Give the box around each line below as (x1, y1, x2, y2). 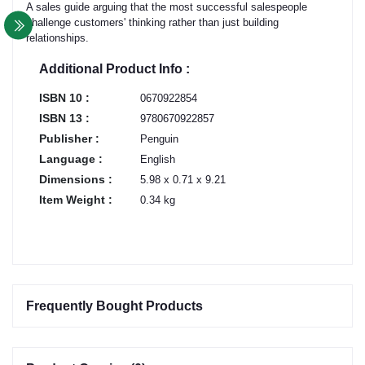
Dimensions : (39, 173, 112, 187)
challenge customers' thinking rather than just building (26, 16, 279, 29)
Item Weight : (39, 193, 112, 207)
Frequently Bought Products (26, 299, 203, 314)
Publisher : (39, 132, 99, 146)
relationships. (26, 32, 89, 45)
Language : (39, 152, 103, 166)
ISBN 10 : (39, 91, 90, 105)
